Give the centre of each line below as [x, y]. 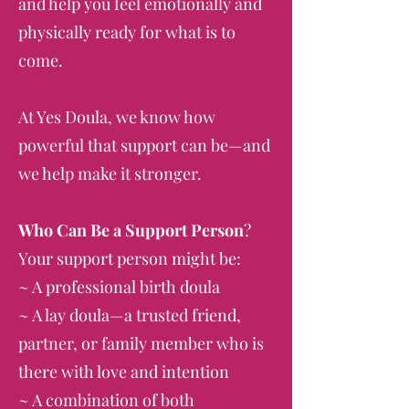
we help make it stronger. [110, 173]
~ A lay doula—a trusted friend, [130, 315]
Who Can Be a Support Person [131, 230]
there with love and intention [124, 372]
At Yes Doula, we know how [117, 117]
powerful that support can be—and [144, 145]
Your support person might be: [130, 258]
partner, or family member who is [141, 343]
